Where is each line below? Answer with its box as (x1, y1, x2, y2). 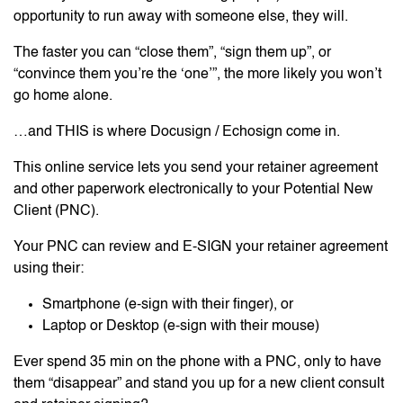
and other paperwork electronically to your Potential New (13, 182, 373, 197)
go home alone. (13, 88, 112, 103)
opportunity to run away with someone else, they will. (13, 9, 348, 24)
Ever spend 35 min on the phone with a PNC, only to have (13, 354, 381, 370)
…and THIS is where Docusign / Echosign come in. (13, 124, 340, 139)
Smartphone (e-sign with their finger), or (42, 297, 293, 312)
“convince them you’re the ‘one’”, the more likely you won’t (13, 67, 381, 82)
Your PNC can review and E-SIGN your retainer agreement (13, 239, 388, 255)
